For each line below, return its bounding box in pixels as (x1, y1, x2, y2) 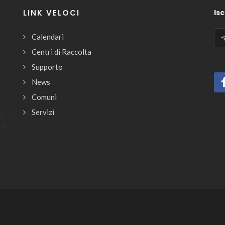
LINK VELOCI (23, 8, 80, 19)
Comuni (32, 92, 57, 102)
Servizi (32, 107, 54, 117)
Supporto (32, 62, 63, 72)
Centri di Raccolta (32, 47, 91, 57)
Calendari (32, 32, 64, 42)
